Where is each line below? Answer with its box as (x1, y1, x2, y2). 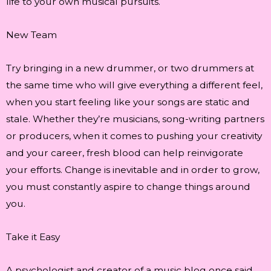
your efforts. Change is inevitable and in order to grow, (6, 163, 260, 175)
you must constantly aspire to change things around (6, 180, 250, 192)
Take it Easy (6, 231, 60, 243)
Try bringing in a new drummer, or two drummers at (6, 62, 254, 74)
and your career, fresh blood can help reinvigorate (6, 146, 243, 158)
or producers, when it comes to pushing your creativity (6, 129, 262, 142)
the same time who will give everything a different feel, (6, 79, 263, 91)
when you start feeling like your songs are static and (6, 96, 250, 108)
